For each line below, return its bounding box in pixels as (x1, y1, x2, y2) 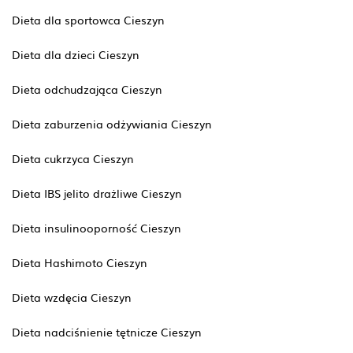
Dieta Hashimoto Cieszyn (12, 255, 147, 270)
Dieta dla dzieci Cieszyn (12, 46, 139, 62)
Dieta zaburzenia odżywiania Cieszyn (12, 116, 212, 132)
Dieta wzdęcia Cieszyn (12, 289, 132, 305)
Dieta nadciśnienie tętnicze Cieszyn (12, 324, 202, 340)
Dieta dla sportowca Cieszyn (12, 12, 165, 28)
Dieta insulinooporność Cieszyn (12, 220, 181, 236)
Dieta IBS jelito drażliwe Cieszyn (12, 185, 182, 201)
